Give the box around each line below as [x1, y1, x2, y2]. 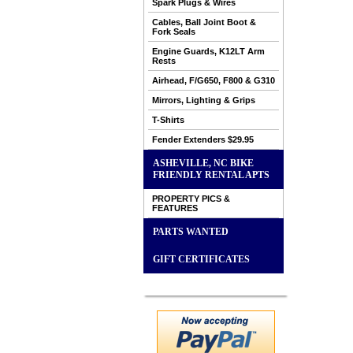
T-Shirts [152, 115, 184, 124]
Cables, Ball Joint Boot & [152, 17, 256, 27]
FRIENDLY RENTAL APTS [153, 169, 269, 180]
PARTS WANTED [153, 226, 229, 237]
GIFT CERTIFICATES [153, 254, 250, 265]
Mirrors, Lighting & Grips [152, 95, 255, 105]
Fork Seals [152, 27, 195, 36]
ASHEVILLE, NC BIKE [153, 158, 254, 169]
